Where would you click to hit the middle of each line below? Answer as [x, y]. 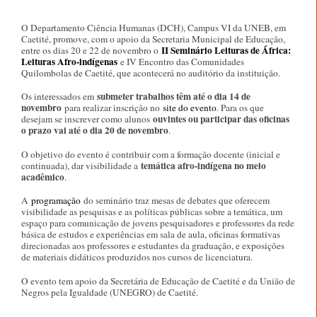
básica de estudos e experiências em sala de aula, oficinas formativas [151, 235]
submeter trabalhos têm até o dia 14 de [174, 97]
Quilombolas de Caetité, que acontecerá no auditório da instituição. [151, 73]
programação [56, 201]
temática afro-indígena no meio [203, 165]
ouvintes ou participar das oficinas [221, 119]
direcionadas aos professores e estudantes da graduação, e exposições [153, 246]
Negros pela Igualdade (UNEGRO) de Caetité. [110, 292]
